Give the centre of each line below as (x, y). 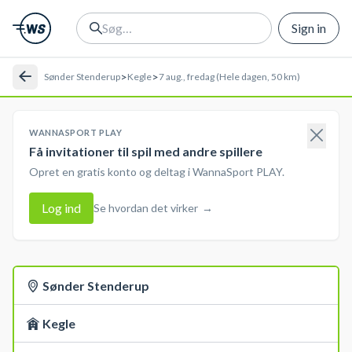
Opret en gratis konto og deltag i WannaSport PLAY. (157, 172)
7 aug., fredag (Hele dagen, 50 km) (229, 76)
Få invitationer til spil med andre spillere (146, 151)
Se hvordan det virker (146, 208)
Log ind (61, 208)
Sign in (309, 28)
